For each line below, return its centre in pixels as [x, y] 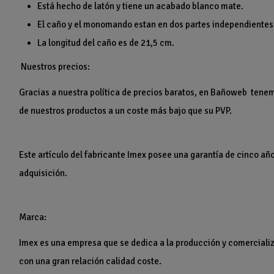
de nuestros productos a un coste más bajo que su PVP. [126, 111]
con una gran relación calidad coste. [91, 261]
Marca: [33, 217]
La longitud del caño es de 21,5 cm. [106, 43]
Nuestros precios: [55, 67]
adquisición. [43, 173]
